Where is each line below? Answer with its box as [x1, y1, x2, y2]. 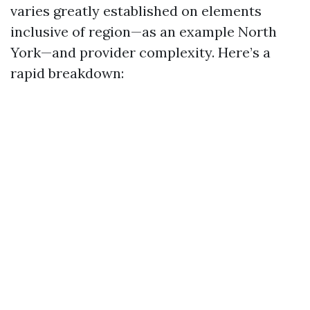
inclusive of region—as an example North [10, 23, 277, 40]
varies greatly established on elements [10, 2, 262, 19]
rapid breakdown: [10, 64, 124, 82]
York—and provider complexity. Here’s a [10, 44, 271, 61]
